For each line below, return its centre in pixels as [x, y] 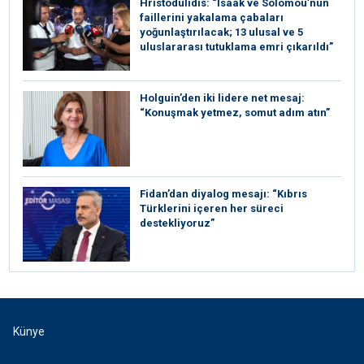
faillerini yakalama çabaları [212, 17]
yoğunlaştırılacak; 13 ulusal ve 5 [221, 32]
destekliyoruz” [177, 223]
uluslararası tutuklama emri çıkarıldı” [236, 46]
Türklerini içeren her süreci [212, 208]
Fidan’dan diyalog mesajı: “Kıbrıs [223, 193]
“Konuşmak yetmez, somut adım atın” [235, 113]
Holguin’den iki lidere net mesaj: [222, 98]
